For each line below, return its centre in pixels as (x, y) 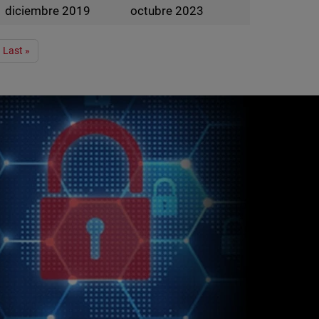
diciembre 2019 (47, 11)
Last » (17, 51)
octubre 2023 (167, 11)
